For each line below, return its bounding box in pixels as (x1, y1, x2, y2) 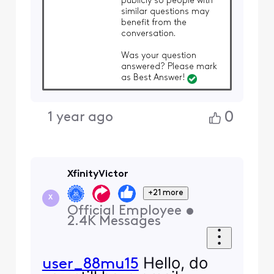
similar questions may (120, 7, 209, 17)
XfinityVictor (67, 169, 128, 180)
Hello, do (138, 253, 208, 273)
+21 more (148, 189, 184, 198)
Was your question (120, 51, 196, 61)
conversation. (120, 29, 176, 39)
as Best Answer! (120, 73, 185, 83)
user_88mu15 (42, 257, 139, 273)
